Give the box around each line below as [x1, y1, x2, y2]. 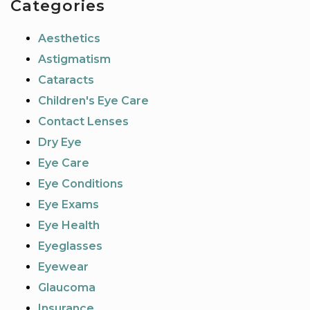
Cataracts [38, 73, 94, 87]
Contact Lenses [38, 115, 129, 129]
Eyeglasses [38, 239, 102, 253]
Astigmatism [38, 53, 111, 66]
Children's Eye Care [38, 94, 149, 108]
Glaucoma [38, 281, 95, 295]
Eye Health [38, 219, 100, 232]
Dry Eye [38, 136, 82, 149]
